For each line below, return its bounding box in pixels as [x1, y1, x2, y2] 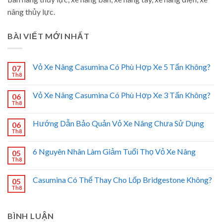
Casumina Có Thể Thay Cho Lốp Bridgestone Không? [33, 174, 212, 184]
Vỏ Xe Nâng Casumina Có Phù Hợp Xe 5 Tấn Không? [33, 61, 211, 71]
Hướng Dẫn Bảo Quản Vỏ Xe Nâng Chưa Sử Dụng [33, 118, 204, 128]
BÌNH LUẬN [7, 211, 55, 221]
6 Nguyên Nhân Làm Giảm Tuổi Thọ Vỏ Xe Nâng [33, 146, 196, 156]
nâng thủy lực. [7, 7, 55, 17]
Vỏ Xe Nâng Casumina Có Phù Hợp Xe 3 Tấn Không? [33, 90, 211, 100]
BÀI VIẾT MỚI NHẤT [7, 31, 90, 41]
